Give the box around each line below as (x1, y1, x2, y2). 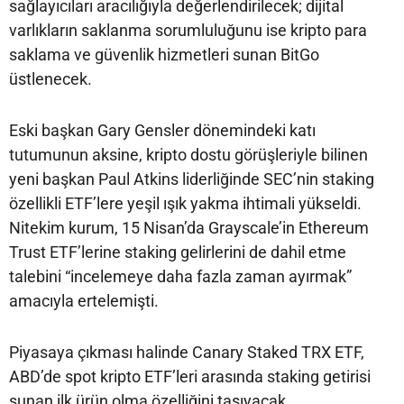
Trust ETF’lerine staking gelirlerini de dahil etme (9, 243, 346, 262)
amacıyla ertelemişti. (9, 291, 159, 311)
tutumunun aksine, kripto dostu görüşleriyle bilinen (9, 145, 368, 165)
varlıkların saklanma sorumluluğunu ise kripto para (9, 21, 367, 41)
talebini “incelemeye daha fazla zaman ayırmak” (9, 267, 352, 287)
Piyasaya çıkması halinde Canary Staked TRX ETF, (9, 343, 364, 363)
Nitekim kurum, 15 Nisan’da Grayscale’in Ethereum (9, 218, 369, 238)
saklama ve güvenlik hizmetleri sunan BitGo (9, 45, 319, 65)
